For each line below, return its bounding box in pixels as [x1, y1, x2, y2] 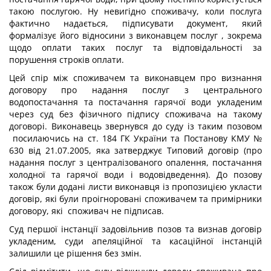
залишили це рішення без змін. [9, 247, 142, 259]
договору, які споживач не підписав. [9, 205, 171, 217]
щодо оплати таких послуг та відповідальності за [9, 42, 262, 53]
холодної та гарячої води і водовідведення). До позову [9, 169, 262, 180]
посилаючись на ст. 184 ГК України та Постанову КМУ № [9, 132, 262, 144]
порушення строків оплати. [9, 54, 131, 65]
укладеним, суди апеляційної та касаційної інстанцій [9, 235, 262, 247]
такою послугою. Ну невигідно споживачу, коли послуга [9, 5, 262, 17]
